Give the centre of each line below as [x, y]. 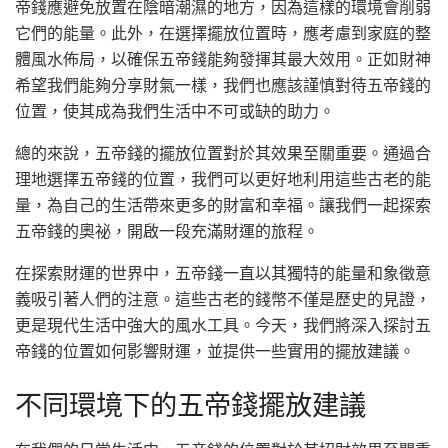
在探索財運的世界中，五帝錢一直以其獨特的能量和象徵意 [223, 273]
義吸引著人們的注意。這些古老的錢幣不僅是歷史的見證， [223, 299]
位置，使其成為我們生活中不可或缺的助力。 [175, 111]
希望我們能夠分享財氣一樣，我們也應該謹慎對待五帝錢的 [223, 85]
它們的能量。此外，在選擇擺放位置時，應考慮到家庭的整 [223, 33]
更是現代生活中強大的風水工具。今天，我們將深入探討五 [223, 325]
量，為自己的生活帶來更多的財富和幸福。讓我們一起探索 [223, 205]
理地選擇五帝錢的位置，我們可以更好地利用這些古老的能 [223, 179]
